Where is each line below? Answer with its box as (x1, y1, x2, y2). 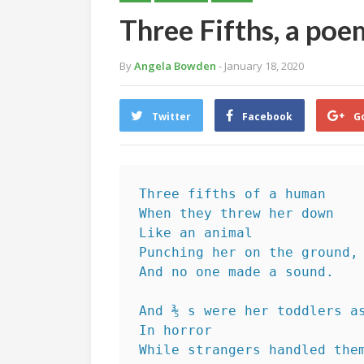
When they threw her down (139, 206, 334, 221)
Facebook (242, 110, 292, 123)
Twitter (152, 110, 191, 123)
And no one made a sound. (139, 264, 334, 279)
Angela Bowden (134, 58, 216, 73)
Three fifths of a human (139, 186, 326, 201)
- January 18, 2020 (219, 58, 304, 73)
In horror (139, 323, 220, 338)
